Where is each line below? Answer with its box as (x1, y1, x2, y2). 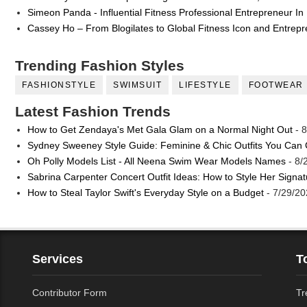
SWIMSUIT (113, 80, 162, 90)
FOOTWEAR (248, 80, 304, 90)
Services (32, 252, 83, 267)
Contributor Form (32, 286, 107, 298)
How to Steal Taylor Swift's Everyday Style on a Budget (27, 186, 264, 198)
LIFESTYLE (179, 80, 232, 90)
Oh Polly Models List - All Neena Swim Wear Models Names (27, 155, 286, 167)
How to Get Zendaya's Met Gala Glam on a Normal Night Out (27, 123, 293, 135)
